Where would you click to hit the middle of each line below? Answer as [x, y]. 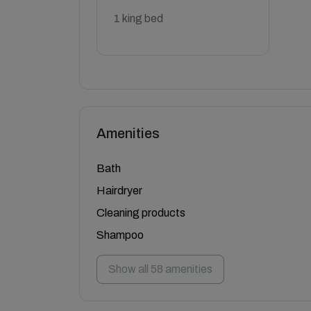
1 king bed [138, 18]
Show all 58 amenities [160, 269]
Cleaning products [141, 213]
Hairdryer [119, 191]
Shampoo [120, 235]
